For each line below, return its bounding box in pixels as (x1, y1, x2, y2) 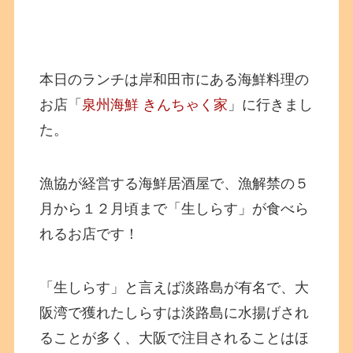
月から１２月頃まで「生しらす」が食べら (39, 201, 310, 217)
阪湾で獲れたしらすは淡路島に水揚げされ (39, 304, 310, 321)
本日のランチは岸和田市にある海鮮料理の (39, 72, 310, 88)
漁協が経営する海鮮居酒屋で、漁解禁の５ (39, 176, 310, 192)
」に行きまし (228, 97, 314, 113)
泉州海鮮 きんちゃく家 (82, 97, 229, 113)
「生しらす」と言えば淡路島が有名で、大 (39, 279, 310, 295)
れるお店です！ (39, 226, 139, 243)
